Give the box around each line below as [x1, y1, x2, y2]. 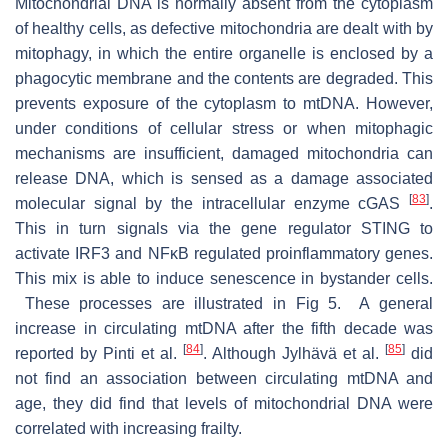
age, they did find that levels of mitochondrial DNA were [15, 394, 433, 412]
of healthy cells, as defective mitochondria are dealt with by [15, 19, 433, 37]
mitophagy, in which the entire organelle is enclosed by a [15, 44, 433, 62]
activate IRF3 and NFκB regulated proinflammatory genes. [15, 244, 433, 262]
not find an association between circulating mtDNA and [15, 369, 433, 387]
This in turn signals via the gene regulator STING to [15, 219, 433, 237]
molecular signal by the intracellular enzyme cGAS [15, 194, 409, 212]
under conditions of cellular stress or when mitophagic [15, 119, 433, 137]
